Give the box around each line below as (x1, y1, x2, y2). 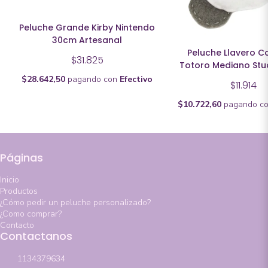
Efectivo (120, 73, 153, 85)
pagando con (65, 73, 120, 85)
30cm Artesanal (52, 33, 123, 46)
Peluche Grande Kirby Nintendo (19, 21, 156, 33)
